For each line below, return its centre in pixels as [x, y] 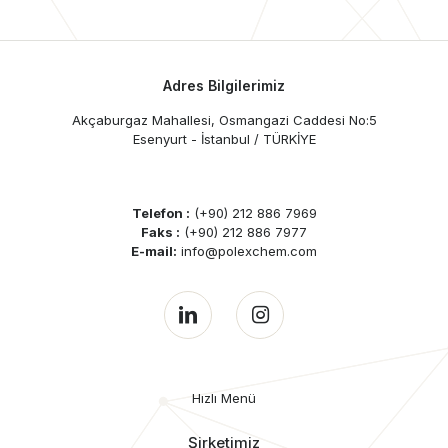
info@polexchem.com [247, 251]
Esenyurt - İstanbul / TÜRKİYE [224, 139]
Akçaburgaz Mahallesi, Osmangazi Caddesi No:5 [224, 120]
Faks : [160, 232]
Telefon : [160, 213]
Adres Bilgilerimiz [224, 85]
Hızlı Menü [224, 398]
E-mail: [154, 251]
